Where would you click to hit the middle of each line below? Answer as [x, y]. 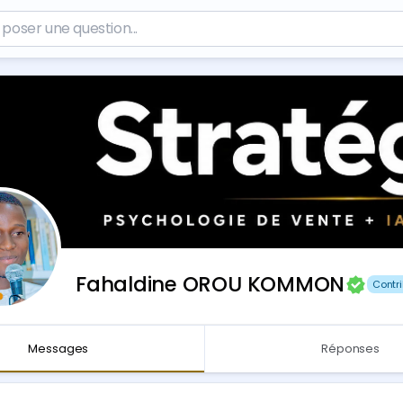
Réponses [350, 349]
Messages [58, 349]
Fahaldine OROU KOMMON [210, 284]
